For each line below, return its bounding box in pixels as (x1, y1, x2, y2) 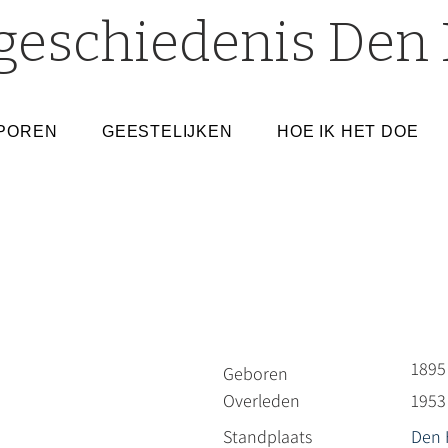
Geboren (223, 362, 288, 385)
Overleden (223, 389, 300, 412)
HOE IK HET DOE (277, 123, 419, 140)
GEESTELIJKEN (102, 123, 233, 140)
